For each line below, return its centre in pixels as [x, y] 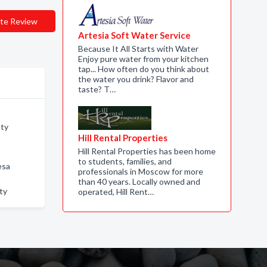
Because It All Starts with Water [138, 49]
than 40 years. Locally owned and [139, 181]
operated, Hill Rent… [116, 192]
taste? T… [97, 89]
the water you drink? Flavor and [136, 79]
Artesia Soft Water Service [134, 35]
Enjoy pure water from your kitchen [143, 59]
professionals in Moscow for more [140, 171]
